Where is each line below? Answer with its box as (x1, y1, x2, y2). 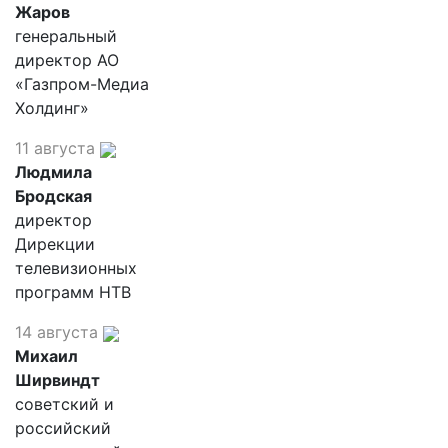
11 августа (15, 138, 95, 158)
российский (15, 418, 111, 438)
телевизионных (15, 258, 137, 278)
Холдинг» (15, 98, 89, 118)
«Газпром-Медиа (15, 74, 149, 94)
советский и (15, 394, 114, 414)
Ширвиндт (15, 370, 100, 390)
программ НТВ (15, 282, 131, 302)
